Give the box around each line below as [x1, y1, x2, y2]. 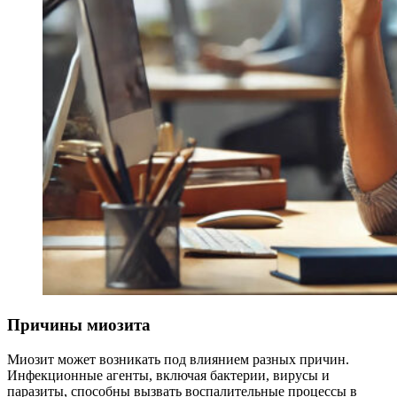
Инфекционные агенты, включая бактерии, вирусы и [7, 367, 330, 383]
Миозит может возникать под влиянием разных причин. [7, 351, 349, 367]
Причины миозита [7, 315, 151, 335]
